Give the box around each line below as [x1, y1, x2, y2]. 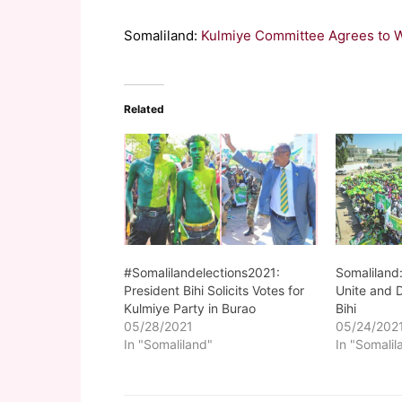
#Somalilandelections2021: [124, 264, 280, 280]
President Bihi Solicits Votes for [124, 282, 304, 298]
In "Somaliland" [124, 336, 213, 352]
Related [124, 102, 164, 116]
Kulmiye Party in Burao [124, 300, 256, 316]
